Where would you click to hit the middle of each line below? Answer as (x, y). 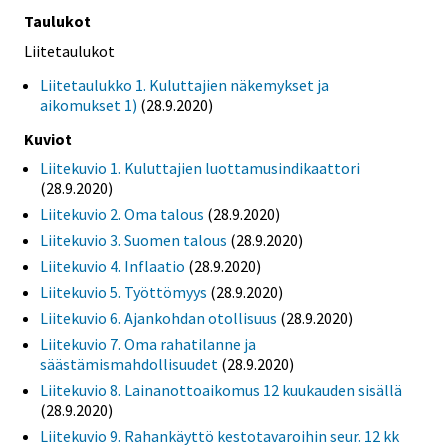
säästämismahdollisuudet (129, 364)
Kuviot (48, 139)
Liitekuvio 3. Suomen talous (133, 240)
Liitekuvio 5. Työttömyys (123, 292)
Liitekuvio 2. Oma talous (122, 214)
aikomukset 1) (88, 105)
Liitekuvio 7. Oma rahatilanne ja (148, 344)
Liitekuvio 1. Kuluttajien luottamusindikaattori (200, 168)
